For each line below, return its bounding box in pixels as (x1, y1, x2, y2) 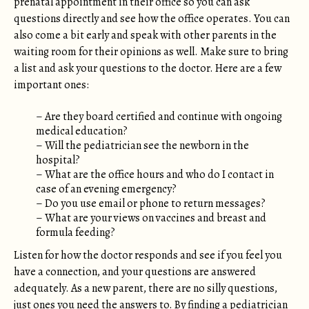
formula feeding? (36, 225, 115, 240)
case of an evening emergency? (36, 181, 177, 197)
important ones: (14, 77, 89, 92)
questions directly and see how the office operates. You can (14, 11, 290, 26)
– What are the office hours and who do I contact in (36, 167, 274, 182)
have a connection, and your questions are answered (14, 264, 256, 279)
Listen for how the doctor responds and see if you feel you (14, 248, 282, 263)
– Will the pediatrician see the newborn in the (36, 138, 249, 153)
